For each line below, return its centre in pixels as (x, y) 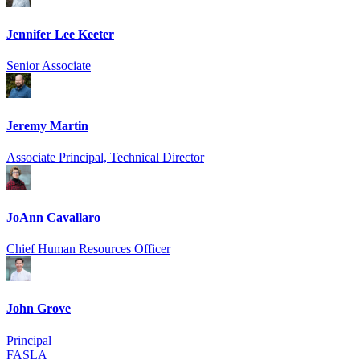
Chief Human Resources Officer (88, 248)
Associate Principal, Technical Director (105, 157)
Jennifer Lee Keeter (60, 34)
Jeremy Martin (47, 125)
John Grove (39, 309)
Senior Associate (49, 66)
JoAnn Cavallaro (53, 217)
